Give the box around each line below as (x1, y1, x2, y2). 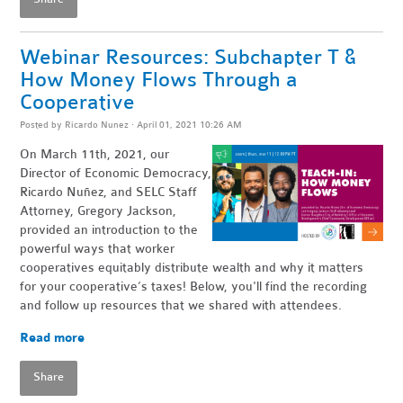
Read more (20, 330, 85, 346)
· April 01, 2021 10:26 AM (129, 119, 243, 131)
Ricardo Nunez (65, 119, 130, 131)
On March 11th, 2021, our (20, 147, 170, 163)
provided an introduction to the (20, 222, 199, 238)
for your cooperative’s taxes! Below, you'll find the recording (20, 279, 368, 295)
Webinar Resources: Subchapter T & (20, 45, 357, 70)
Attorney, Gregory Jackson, (20, 203, 177, 219)
